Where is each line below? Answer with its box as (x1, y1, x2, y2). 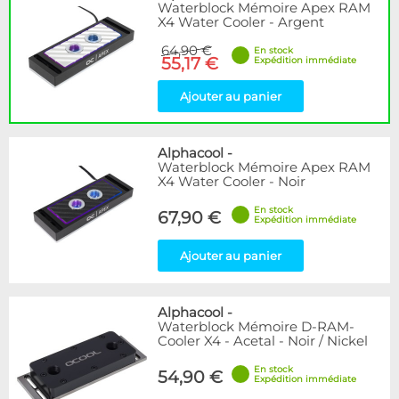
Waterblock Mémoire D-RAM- (158, 319, 354, 335)
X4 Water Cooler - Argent (158, 14, 324, 30)
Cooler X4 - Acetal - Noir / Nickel (158, 333, 368, 349)
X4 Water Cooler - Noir (158, 174, 305, 190)
